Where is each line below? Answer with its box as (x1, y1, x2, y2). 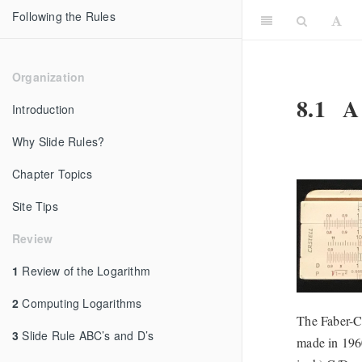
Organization (12, 69, 86, 85)
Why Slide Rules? (12, 133, 105, 149)
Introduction (12, 101, 75, 117)
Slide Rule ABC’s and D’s (19, 327, 154, 343)
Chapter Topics (12, 166, 92, 182)
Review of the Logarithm (19, 263, 151, 279)
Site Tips (12, 198, 58, 214)
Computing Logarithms (19, 295, 142, 311)
